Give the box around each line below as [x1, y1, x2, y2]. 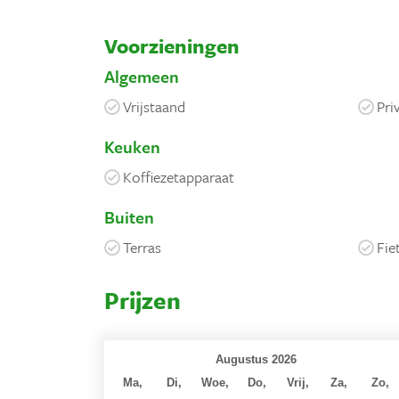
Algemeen [104, 63, 179, 88]
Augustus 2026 [216, 352, 297, 366]
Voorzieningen [104, 30, 240, 61]
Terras [123, 235, 161, 258]
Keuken [104, 134, 160, 159]
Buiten [104, 204, 154, 229]
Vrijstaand [123, 94, 185, 118]
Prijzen [104, 282, 181, 317]
